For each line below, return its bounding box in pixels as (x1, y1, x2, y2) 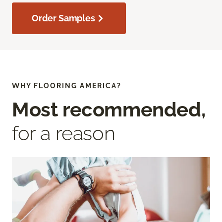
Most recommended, (12, 98, 206, 121)
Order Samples (32, 13, 95, 24)
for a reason (12, 121, 115, 145)
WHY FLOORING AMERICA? (12, 82, 121, 90)
